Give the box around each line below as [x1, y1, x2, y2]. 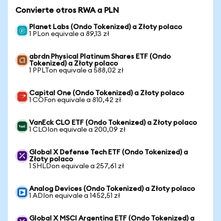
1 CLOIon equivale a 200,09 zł [29, 126, 126, 133]
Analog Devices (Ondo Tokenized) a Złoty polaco [29, 185, 195, 192]
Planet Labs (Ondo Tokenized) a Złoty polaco [29, 24, 182, 31]
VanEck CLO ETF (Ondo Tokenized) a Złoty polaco [29, 119, 197, 126]
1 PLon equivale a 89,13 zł [29, 31, 110, 37]
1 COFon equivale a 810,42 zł [29, 97, 121, 104]
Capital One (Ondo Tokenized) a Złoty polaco [29, 90, 184, 97]
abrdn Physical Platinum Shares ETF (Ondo [29, 53, 171, 60]
